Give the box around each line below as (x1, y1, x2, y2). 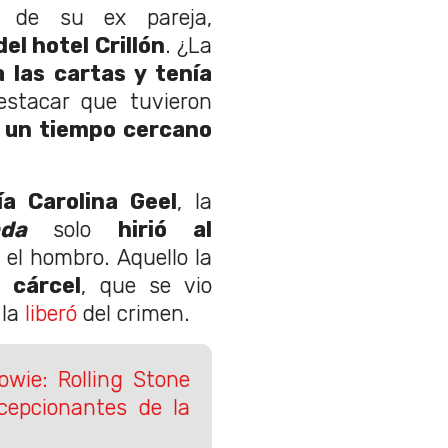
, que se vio (81, 273, 213, 299)
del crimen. (77, 301, 190, 327)
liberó (25, 301, 77, 327)
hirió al (118, 217, 213, 243)
